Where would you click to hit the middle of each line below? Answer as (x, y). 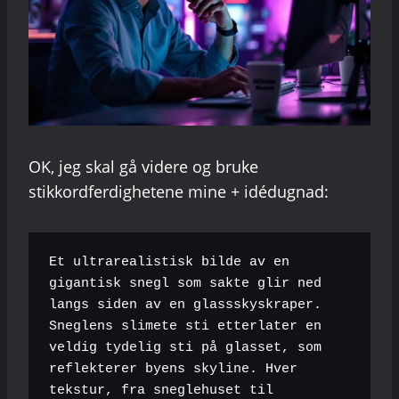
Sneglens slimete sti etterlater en (185, 327)
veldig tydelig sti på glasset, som (185, 348)
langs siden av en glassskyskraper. (185, 305)
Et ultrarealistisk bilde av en (169, 263)
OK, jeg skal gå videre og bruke (143, 166)
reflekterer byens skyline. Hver (173, 370)
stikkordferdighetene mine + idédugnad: (179, 191)
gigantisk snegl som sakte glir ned (185, 284)
